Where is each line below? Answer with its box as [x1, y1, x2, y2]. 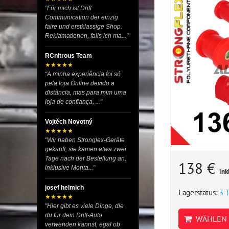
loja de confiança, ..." [45, 98, 102, 105]
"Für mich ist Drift [45, 5, 91, 12]
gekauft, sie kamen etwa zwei [45, 146, 126, 153]
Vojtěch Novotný [45, 118, 93, 125]
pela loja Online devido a [45, 80, 114, 87]
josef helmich [45, 184, 84, 191]
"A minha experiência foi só [45, 71, 121, 78]
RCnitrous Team [45, 52, 92, 59]
